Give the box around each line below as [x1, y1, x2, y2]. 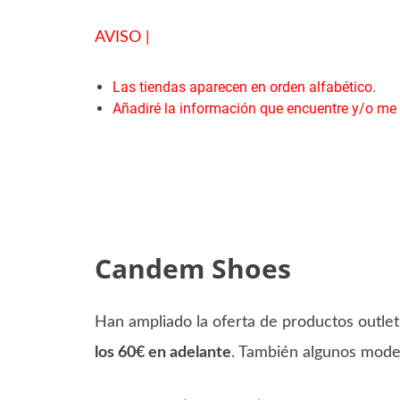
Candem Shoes [94, 249, 291, 287]
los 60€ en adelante [94, 345, 231, 362]
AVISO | [94, 29, 150, 46]
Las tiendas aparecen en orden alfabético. [112, 78, 376, 96]
